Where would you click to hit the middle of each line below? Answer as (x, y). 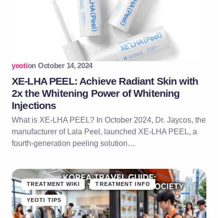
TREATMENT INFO (123, 184)
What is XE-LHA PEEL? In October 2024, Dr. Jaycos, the (109, 120)
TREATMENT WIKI (54, 184)
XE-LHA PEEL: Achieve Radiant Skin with (105, 81)
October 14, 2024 (65, 65)
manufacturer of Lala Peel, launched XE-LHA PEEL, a (104, 131)
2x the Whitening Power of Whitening (96, 93)
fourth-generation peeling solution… (73, 143)
